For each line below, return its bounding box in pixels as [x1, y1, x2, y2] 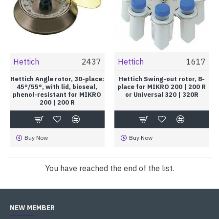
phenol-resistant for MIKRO [13, 90, 102, 99]
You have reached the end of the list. [45, 163, 174, 173]
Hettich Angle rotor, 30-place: [10, 74, 104, 83]
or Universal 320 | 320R [125, 90, 198, 99]
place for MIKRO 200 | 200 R [117, 82, 206, 91]
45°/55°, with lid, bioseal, [17, 82, 98, 91]
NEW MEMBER [10, 203, 55, 212]
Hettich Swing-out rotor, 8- [118, 74, 205, 83]
